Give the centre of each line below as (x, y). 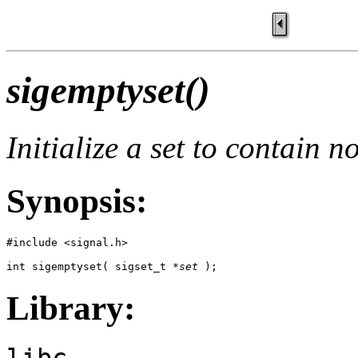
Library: (71, 308)
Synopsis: (77, 201)
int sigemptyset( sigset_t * (93, 266)
